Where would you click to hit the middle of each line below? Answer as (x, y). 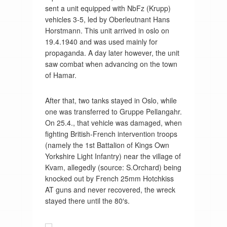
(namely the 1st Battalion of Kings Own (107, 145)
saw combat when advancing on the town (111, 64)
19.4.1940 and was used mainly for (101, 42)
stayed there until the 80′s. (87, 201)
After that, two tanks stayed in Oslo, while (111, 101)
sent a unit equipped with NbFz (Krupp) (108, 8)
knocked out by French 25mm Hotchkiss (109, 179)
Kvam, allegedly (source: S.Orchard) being (113, 167)
